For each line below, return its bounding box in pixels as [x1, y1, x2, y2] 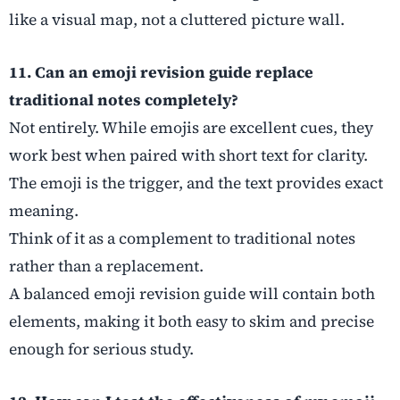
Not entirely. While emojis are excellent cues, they [9, 117, 373, 139]
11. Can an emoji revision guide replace [9, 62, 313, 84]
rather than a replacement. [9, 255, 204, 278]
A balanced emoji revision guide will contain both [9, 283, 375, 305]
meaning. [9, 200, 79, 222]
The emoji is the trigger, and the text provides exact [9, 172, 383, 195]
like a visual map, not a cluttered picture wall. [9, 9, 345, 31]
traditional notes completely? [9, 89, 238, 112]
